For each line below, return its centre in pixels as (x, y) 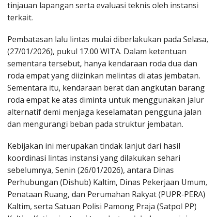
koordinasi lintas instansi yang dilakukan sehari (94, 158)
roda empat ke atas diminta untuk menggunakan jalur (106, 100)
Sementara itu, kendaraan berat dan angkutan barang (106, 87)
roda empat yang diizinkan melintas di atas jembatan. (104, 75)
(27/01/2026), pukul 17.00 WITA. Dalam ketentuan (97, 51)
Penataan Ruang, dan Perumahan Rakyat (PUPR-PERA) (106, 194)
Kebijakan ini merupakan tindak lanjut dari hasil (94, 146)
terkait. (20, 17)
